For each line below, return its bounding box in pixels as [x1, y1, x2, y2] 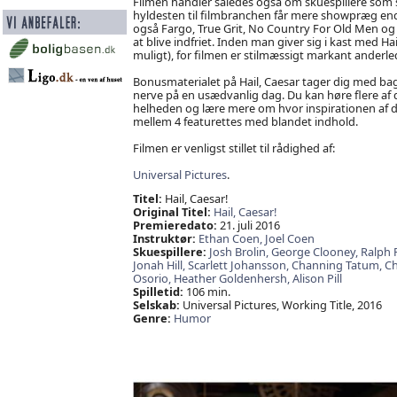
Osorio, [132, 270, 174, 287]
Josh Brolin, [208, 244, 271, 261]
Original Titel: [132, 204, 211, 221]
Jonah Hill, [132, 257, 188, 274]
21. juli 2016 [216, 217, 280, 234]
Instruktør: [132, 230, 196, 247]
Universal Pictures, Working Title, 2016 [179, 297, 382, 314]
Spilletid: [132, 284, 183, 300]
